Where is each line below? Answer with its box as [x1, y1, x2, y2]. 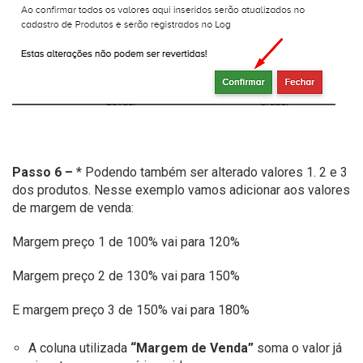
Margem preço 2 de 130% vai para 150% [12, 268, 240, 284]
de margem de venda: [12, 200, 134, 216]
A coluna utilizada [28, 340, 130, 357]
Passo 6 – [12, 164, 73, 181]
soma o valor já [254, 340, 342, 357]
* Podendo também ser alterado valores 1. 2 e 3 [73, 164, 348, 181]
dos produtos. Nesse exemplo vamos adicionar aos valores [12, 182, 350, 199]
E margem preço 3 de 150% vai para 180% [12, 302, 250, 318]
